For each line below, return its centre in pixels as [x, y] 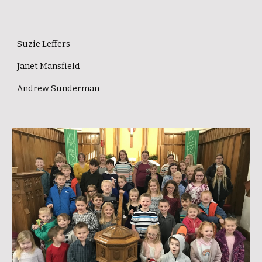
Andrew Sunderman [58, 88]
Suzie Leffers [44, 44]
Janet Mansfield [49, 66]
